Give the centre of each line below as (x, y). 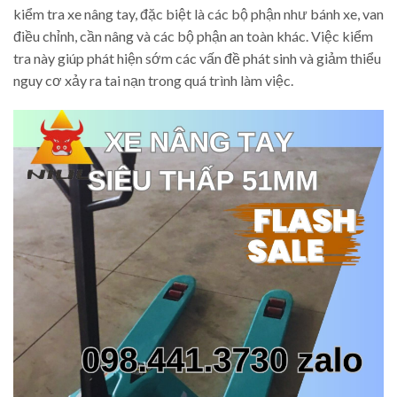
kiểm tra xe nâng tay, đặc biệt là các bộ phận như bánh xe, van (198, 14)
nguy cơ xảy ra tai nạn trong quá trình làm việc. (153, 81)
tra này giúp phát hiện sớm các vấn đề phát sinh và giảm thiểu (197, 58)
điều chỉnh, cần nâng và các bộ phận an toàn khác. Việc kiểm (193, 36)
